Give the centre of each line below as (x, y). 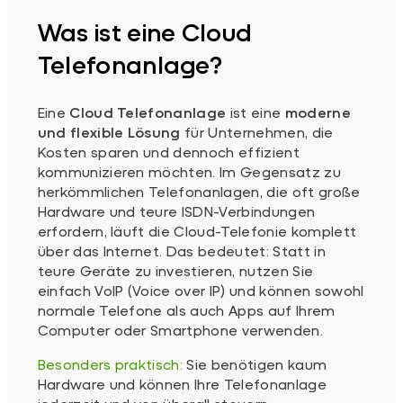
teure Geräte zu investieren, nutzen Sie (175, 270)
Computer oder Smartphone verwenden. (180, 329)
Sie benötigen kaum (255, 364)
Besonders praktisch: (110, 364)
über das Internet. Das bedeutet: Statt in (181, 250)
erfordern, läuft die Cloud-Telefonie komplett (197, 230)
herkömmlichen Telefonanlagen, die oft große (199, 191)
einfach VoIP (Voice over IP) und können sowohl (201, 290)
